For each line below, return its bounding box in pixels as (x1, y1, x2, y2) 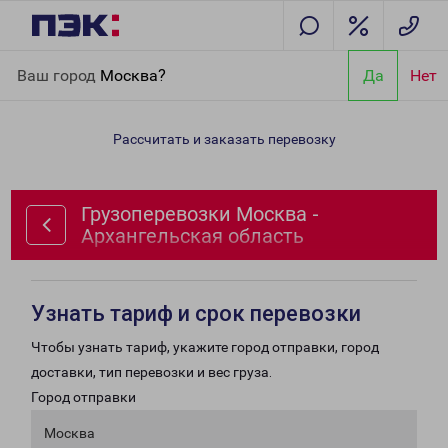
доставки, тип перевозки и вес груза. (31, 364, 272, 380)
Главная (16, 54, 70, 70)
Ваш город (17, 65, 100, 85)
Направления (76, 54, 165, 70)
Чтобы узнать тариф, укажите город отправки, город (31, 339, 379, 355)
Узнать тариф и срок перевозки (31, 301, 361, 326)
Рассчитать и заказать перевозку (112, 131, 336, 147)
